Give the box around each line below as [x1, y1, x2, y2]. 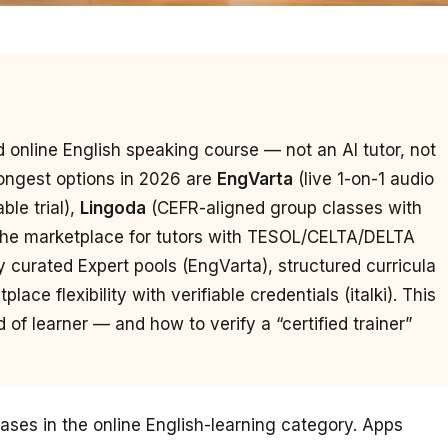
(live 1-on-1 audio [293, 168, 434, 189]
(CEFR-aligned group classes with [146, 197, 422, 218]
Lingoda [80, 197, 146, 218]
